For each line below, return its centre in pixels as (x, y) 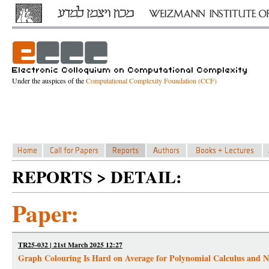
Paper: (45, 213)
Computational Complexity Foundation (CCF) (151, 80)
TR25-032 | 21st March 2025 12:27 (70, 245)
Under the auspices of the (49, 80)
